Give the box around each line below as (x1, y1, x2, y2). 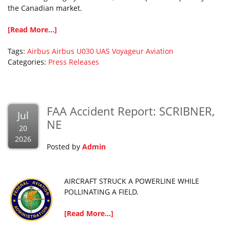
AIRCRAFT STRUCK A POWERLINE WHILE (64, 176, 199, 186)
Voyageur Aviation (112, 46, 174, 56)
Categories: (8, 57, 48, 67)
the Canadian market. (8, 3, 84, 13)
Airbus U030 (52, 46, 94, 56)
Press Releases (48, 57, 99, 67)
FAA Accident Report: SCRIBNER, (47, 103, 215, 119)
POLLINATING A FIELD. (64, 187, 139, 197)
